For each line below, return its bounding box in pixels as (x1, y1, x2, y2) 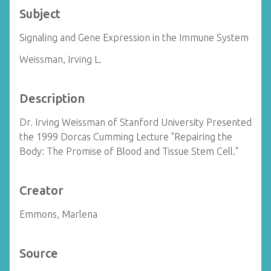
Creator (19, 183, 64, 197)
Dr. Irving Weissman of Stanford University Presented (19, 117, 252, 128)
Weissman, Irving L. (19, 54, 102, 65)
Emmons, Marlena (19, 209, 97, 220)
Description (19, 91, 85, 105)
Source (19, 246, 58, 260)
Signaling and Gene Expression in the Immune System (19, 32, 249, 43)
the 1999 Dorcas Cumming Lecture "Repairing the (19, 131, 232, 142)
